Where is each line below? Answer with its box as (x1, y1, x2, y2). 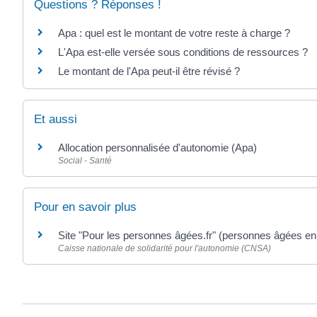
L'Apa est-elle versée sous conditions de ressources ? (58, 45, 308, 58)
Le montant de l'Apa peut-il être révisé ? (58, 64, 240, 77)
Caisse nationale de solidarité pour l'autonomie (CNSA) (58, 243, 271, 254)
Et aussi (34, 112, 77, 126)
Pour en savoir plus (34, 200, 137, 214)
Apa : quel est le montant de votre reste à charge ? (58, 26, 290, 39)
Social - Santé (58, 155, 112, 166)
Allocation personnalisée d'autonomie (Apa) (58, 141, 257, 154)
